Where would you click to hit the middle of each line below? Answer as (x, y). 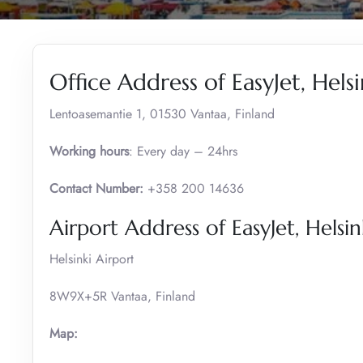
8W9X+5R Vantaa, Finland (122, 296)
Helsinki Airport (92, 258)
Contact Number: (96, 188)
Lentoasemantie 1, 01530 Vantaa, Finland (162, 113)
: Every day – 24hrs (183, 151)
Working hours (89, 151)
